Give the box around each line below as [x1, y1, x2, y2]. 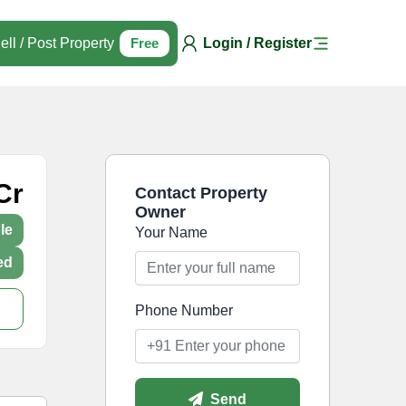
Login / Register [203, 34, 312, 51]
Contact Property [134, 184, 267, 203]
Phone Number [134, 303, 233, 319]
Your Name [134, 225, 208, 241]
